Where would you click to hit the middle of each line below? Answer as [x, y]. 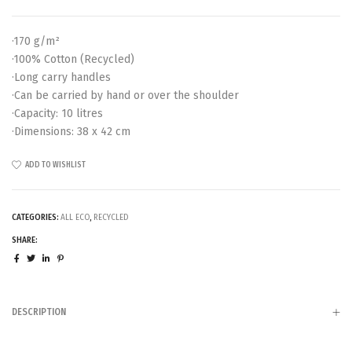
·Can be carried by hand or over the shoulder [125, 95]
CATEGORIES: [36, 217]
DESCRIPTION [39, 312]
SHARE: [25, 240]
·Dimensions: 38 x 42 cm [71, 131]
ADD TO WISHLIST [55, 165]
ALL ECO [75, 217]
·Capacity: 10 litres [57, 113]
